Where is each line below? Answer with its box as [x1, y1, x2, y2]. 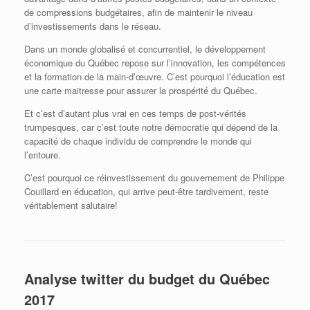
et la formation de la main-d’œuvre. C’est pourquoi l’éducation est [24, 70, 285, 84]
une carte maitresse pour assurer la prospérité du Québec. [24, 84, 257, 98]
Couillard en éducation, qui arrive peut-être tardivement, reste [24, 185, 268, 199]
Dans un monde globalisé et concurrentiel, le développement [24, 42, 266, 56]
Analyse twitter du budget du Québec [24, 268, 270, 289]
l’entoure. [24, 148, 61, 162]
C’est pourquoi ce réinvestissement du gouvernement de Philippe [24, 171, 284, 185]
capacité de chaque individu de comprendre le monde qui [24, 134, 252, 148]
